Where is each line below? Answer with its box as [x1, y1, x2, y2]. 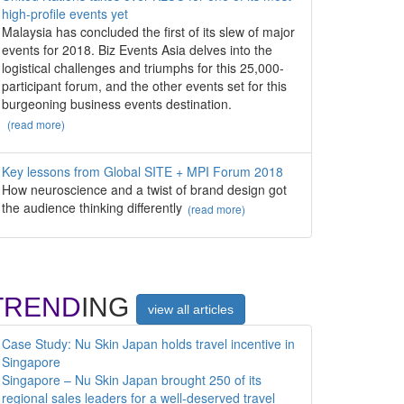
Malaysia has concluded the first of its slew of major [2, 23, 295, 41]
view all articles [148, 302, 234, 317]
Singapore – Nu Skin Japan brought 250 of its [2, 371, 262, 390]
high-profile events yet [2, 5, 128, 23]
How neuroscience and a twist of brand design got [2, 179, 287, 198]
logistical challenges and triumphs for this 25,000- [2, 59, 284, 78]
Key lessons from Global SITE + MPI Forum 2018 [2, 161, 283, 180]
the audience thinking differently [2, 197, 182, 216]
